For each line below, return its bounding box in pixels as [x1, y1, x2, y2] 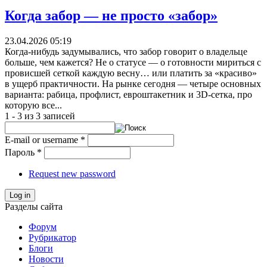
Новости [29, 254, 64, 265]
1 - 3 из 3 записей [5, 111, 75, 122]
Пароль [5, 147, 37, 158]
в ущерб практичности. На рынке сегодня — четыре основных [5, 79, 261, 89]
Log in [10, 191, 30, 200]
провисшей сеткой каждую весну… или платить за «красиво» [5, 68, 257, 79]
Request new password [29, 169, 116, 179]
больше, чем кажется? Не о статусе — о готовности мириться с [5, 57, 261, 68]
